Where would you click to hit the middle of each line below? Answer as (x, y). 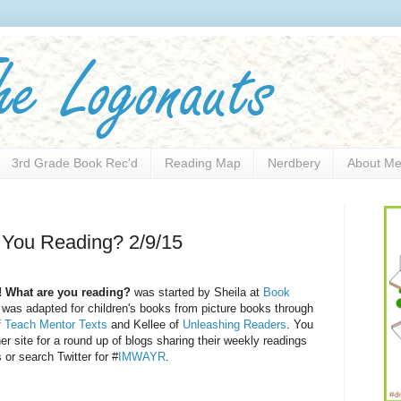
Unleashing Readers (235, 325)
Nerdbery (294, 163)
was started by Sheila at (197, 293)
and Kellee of (145, 325)
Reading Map (203, 163)
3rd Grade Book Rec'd (75, 163)
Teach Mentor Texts (56, 325)
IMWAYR (142, 357)
